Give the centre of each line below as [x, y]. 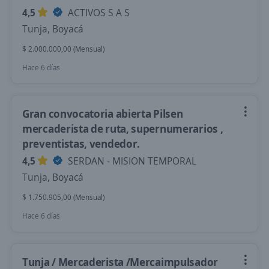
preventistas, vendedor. [81, 144]
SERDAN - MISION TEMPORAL [131, 161]
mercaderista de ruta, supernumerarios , [123, 128]
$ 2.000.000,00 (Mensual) [63, 49]
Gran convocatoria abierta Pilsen [103, 113]
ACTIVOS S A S [98, 13]
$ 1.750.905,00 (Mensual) [63, 197]
